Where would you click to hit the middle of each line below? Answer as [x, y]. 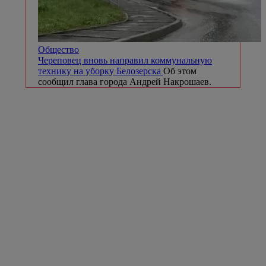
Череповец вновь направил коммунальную [125, 60]
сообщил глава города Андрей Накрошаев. [125, 81]
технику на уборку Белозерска [101, 71]
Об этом [180, 71]
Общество [58, 49]
